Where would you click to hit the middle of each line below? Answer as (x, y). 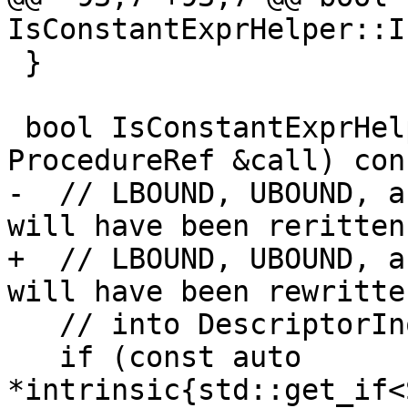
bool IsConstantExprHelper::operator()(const (16, 128)
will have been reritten (206, 226)
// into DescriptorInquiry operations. (33, 325)
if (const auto (33, 357)
